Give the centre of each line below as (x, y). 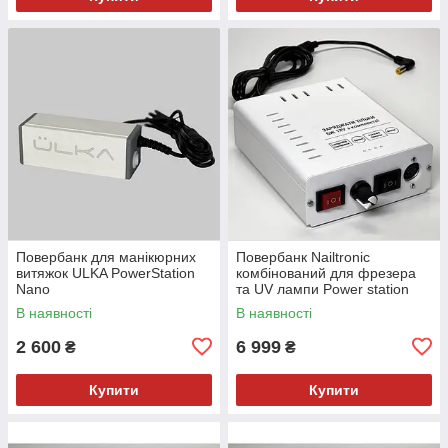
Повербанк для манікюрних (106, 256)
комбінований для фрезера (326, 272)
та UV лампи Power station (322, 288)
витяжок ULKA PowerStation (105, 272)
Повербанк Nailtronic (303, 256)
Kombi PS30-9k (285, 304)
